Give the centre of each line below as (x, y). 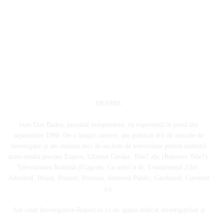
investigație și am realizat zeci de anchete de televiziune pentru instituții (108, 146)
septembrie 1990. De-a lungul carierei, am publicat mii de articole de (108, 136)
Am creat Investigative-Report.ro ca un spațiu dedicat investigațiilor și (108, 210)
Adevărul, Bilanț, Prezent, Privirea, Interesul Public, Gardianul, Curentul (108, 178)
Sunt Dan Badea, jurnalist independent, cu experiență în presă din (108, 125)
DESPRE (108, 104)
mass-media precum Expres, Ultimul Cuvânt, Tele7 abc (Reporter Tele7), (108, 157)
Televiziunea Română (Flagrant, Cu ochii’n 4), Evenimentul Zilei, (108, 168)
